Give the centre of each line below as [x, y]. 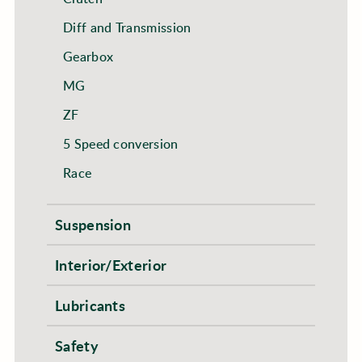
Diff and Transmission [127, 27]
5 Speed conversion [120, 144]
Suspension [93, 225]
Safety [76, 346]
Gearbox [88, 57]
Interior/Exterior [111, 265]
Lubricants [90, 305]
